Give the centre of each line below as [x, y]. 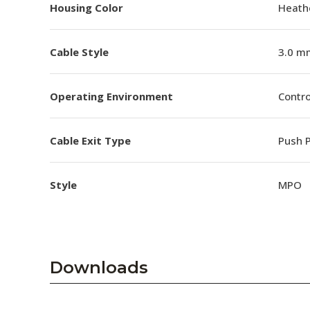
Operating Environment [111, 96]
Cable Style [79, 52]
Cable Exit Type [90, 140]
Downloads [99, 267]
